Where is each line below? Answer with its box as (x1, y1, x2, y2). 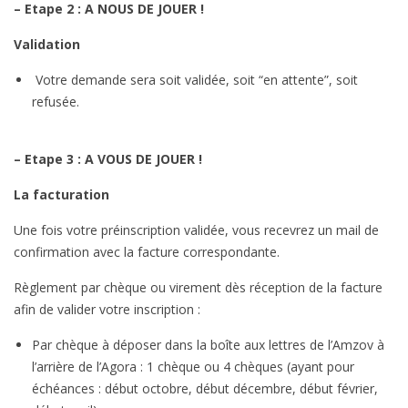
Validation (14, 35, 80, 53)
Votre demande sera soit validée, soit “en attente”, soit (32, 70, 358, 88)
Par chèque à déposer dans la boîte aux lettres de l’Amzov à (32, 335, 384, 353)
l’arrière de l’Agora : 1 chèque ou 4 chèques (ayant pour (32, 357, 354, 375)
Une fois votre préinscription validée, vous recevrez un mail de (14, 220, 379, 239)
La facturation (14, 185, 109, 203)
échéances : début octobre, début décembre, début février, (32, 379, 378, 397)
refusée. (32, 92, 79, 110)
